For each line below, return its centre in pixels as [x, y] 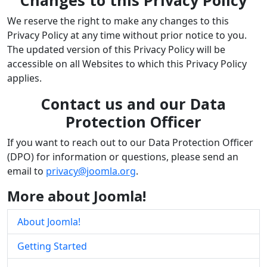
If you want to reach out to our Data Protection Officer [130, 142]
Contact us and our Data [133, 103]
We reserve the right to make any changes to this [118, 21]
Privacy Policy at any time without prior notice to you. [127, 35]
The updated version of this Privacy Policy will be [116, 49]
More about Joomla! [77, 196]
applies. [24, 78]
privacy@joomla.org [91, 171]
